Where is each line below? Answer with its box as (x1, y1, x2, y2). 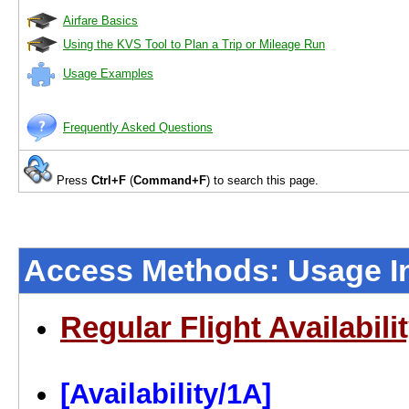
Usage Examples (63, 67, 153, 80)
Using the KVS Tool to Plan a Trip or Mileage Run (63, 37, 325, 51)
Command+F (133, 173, 206, 187)
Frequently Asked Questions (63, 121, 213, 134)
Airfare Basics (63, 14, 138, 27)
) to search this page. (206, 173, 319, 187)
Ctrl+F (91, 173, 126, 187)
